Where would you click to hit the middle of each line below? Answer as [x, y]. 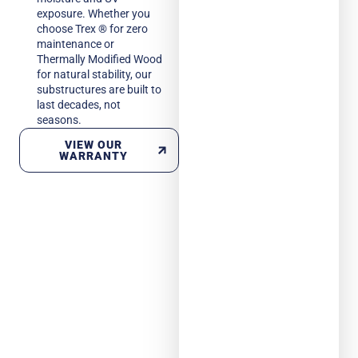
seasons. [59, 120]
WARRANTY [93, 156]
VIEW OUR [93, 145]
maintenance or [76, 44]
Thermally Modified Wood [99, 59]
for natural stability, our [94, 74]
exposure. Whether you [93, 14]
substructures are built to [99, 89]
